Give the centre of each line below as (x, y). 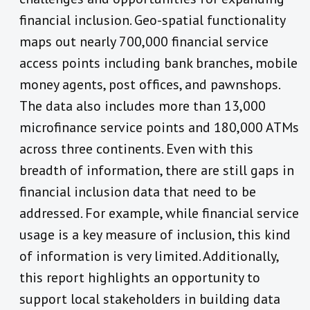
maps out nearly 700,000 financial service (144, 42)
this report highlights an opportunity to (140, 278)
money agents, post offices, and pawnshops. (149, 85)
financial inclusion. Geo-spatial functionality (152, 20)
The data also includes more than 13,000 (143, 106)
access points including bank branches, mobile (158, 63)
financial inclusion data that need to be (138, 192)
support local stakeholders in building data (150, 299)
